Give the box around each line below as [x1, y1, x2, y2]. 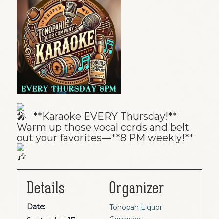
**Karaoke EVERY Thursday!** [30, 110, 177, 122]
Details [26, 178, 65, 197]
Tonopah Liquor [109, 202, 162, 212]
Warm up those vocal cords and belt [16, 121, 189, 133]
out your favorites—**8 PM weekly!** [16, 131, 196, 144]
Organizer [109, 178, 165, 197]
